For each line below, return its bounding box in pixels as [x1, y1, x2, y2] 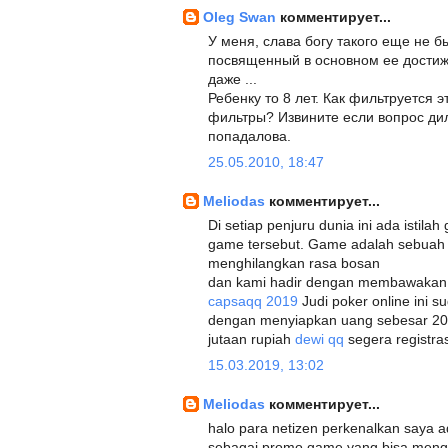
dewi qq [295, 331, 344, 347]
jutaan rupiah [208, 331, 295, 347]
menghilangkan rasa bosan [208, 255, 380, 271]
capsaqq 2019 [208, 293, 298, 309]
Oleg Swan [203, 9, 280, 25]
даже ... [208, 71, 257, 87]
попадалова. [208, 128, 291, 144]
